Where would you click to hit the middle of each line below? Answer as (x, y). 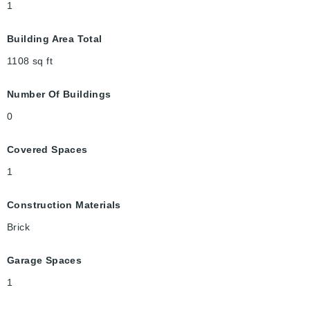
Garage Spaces (45, 261)
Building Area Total (55, 39)
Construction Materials (64, 205)
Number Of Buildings (59, 94)
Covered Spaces (47, 150)
